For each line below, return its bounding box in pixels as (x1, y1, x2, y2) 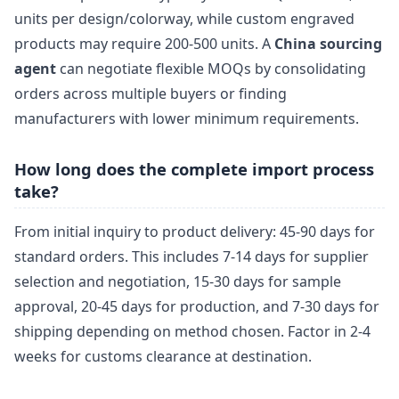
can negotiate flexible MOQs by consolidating (56, 59, 366, 79)
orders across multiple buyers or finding (14, 84, 287, 104)
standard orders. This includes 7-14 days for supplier (14, 247, 369, 267)
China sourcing (274, 34, 382, 54)
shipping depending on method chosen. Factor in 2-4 (14, 322, 370, 342)
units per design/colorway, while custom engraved (14, 9, 354, 29)
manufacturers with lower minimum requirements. (14, 109, 359, 129)
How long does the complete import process (14, 157, 374, 180)
